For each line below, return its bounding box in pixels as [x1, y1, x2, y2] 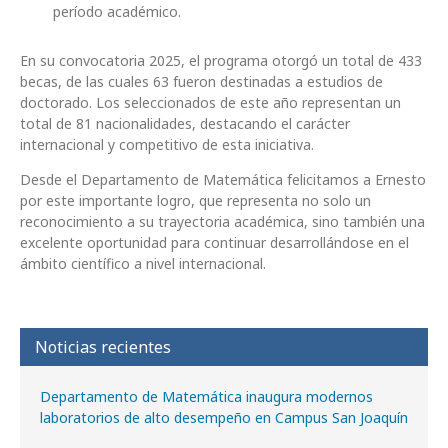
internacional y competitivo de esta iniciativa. [20, 135, 314, 155]
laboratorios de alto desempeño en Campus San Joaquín [40, 408, 408, 428]
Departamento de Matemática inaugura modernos [40, 387, 373, 407]
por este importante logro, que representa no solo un [20, 191, 371, 211]
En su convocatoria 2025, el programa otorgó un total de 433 [20, 51, 422, 71]
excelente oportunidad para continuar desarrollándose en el [20, 233, 409, 253]
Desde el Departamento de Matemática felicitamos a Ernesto [20, 170, 426, 190]
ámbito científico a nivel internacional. [20, 254, 266, 274]
